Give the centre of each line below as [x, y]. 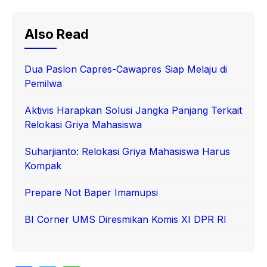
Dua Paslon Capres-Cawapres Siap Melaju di [126, 69]
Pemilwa [43, 83]
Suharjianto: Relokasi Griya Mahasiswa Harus [127, 151]
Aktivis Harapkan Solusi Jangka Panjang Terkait [133, 110]
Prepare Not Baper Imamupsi [91, 192]
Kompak [43, 165]
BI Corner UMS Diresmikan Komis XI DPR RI [125, 219]
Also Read [57, 34]
